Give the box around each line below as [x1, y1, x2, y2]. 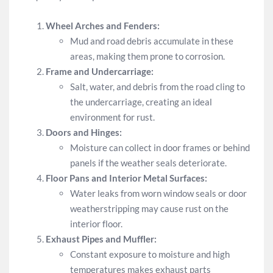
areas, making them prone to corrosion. [70, 50, 225, 62]
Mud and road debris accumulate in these [70, 35, 233, 46]
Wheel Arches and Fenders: [46, 19, 160, 31]
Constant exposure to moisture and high [70, 248, 230, 260]
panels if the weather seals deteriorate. [70, 157, 227, 168]
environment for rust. [70, 111, 155, 122]
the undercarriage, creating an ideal [70, 96, 212, 107]
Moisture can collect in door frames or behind [70, 141, 250, 153]
